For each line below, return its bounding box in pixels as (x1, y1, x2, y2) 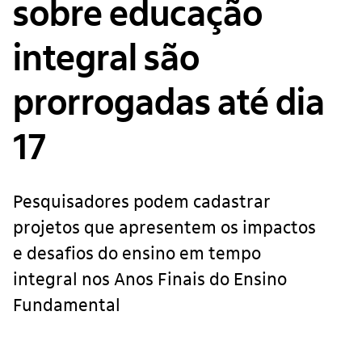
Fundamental (13, 294, 120, 316)
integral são (13, 36, 200, 80)
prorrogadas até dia (13, 81, 325, 124)
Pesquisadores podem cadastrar (13, 191, 271, 213)
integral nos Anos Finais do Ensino (13, 268, 287, 290)
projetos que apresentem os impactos (13, 217, 316, 238)
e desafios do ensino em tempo (13, 242, 261, 264)
